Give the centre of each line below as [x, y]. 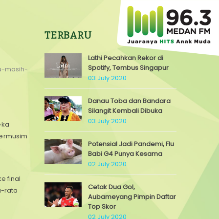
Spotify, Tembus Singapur [128, 68]
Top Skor [102, 207]
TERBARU [68, 35]
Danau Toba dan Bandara [129, 101]
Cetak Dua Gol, [111, 187]
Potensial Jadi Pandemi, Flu [131, 144]
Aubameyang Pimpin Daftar [132, 197]
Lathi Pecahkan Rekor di [126, 58]
